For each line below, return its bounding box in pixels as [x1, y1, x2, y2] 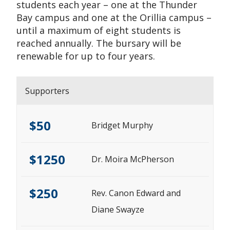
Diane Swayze [91, 204, 144, 215]
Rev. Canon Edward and [91, 187, 181, 199]
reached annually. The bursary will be [16, 37, 181, 49]
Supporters [25, 85, 69, 97]
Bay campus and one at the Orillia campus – [16, 11, 212, 24]
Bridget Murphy [91, 120, 153, 131]
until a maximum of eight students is [16, 24, 181, 36]
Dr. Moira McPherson [91, 154, 174, 165]
